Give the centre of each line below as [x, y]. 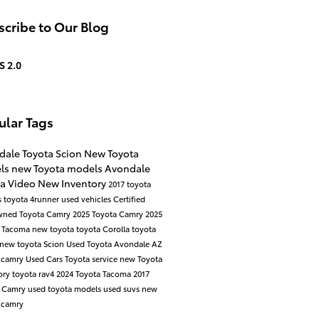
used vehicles [87, 199]
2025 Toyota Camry [109, 214]
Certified [129, 199]
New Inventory [73, 183]
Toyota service [92, 259]
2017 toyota [129, 184]
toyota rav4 [34, 274]
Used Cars [45, 259]
